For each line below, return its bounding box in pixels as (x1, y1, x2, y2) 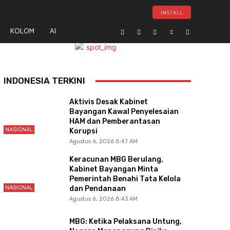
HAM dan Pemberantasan (69, 117, 160, 126)
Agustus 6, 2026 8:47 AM (69, 138, 138, 145)
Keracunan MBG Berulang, (69, 155, 163, 164)
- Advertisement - (74, 33, 120, 39)
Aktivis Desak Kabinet (69, 97, 148, 106)
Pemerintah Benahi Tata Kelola (69, 174, 181, 183)
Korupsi (69, 126, 98, 136)
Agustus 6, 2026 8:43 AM (69, 195, 138, 202)
